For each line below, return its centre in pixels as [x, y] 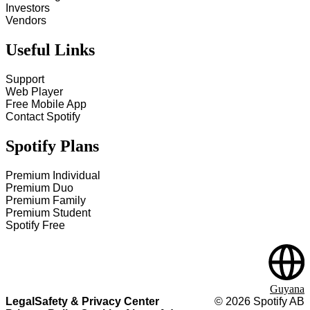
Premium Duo [39, 188]
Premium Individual [53, 175]
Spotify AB [277, 301]
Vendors [26, 21]
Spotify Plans [52, 146]
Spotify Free [35, 225]
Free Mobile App [46, 104]
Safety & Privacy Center [97, 301]
